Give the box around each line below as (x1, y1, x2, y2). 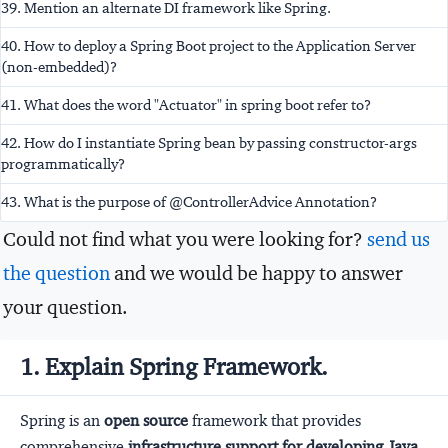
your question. (3, 294, 128, 319)
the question (3, 260, 110, 285)
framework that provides (188, 410, 361, 430)
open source (104, 410, 188, 430)
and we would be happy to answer (110, 260, 403, 285)
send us (367, 226, 430, 251)
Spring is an (20, 410, 104, 430)
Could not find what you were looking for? (3, 226, 367, 251)
